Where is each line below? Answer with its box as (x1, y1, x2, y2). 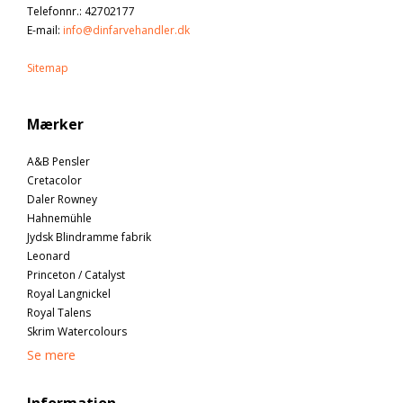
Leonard (27, 247, 70, 264)
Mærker (27, 113, 84, 134)
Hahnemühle (27, 210, 92, 226)
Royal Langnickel (27, 285, 111, 301)
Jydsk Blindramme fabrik (27, 228, 151, 245)
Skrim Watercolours (27, 323, 127, 339)
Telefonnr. (27, 3, 79, 19)
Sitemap (27, 59, 68, 76)
